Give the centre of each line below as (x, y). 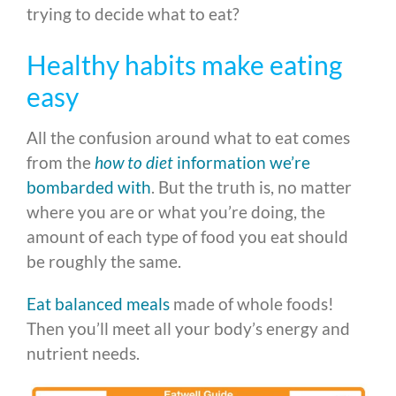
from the (61, 163)
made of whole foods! (252, 304)
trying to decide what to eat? (133, 14)
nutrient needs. (83, 354)
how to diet (134, 163)
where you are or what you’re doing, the (176, 212)
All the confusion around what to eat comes (188, 138)
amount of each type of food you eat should (187, 237)
